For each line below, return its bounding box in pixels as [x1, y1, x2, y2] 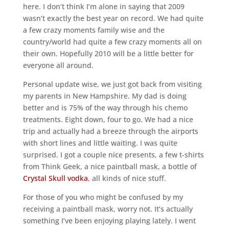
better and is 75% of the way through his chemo [22, 102, 188, 112]
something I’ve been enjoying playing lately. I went [22, 215, 196, 225]
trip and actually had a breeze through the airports [22, 126, 198, 136]
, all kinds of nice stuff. [87, 173, 166, 183]
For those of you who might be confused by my [22, 192, 183, 202]
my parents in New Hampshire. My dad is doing [22, 90, 187, 101]
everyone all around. [22, 60, 94, 70]
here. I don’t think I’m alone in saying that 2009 [22, 1, 185, 11]
